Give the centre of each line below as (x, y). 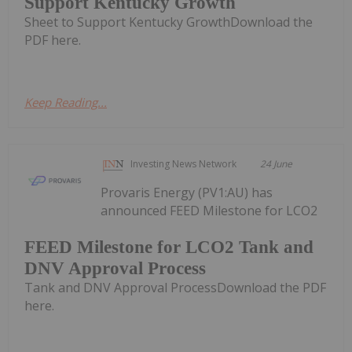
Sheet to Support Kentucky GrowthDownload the (169, 22)
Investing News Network (184, 164)
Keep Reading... (66, 103)
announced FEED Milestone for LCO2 (209, 211)
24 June (277, 164)
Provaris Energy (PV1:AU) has (187, 193)
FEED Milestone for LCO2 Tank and (169, 247)
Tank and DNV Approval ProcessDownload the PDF (175, 287)
